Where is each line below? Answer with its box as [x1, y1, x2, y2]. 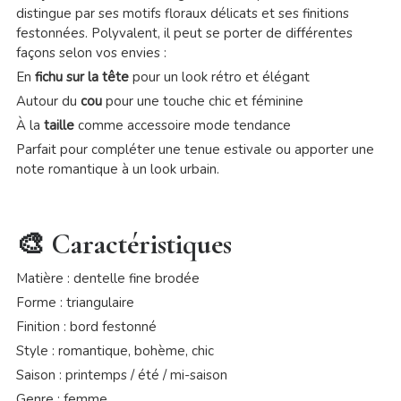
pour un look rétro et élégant [128, 68, 310, 87]
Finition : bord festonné [15, 318, 157, 337]
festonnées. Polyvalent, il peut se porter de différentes [15, 24, 353, 43]
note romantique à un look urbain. [15, 160, 219, 179]
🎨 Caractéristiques [15, 226, 232, 262]
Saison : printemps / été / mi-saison [15, 366, 227, 385]
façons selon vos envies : [15, 44, 166, 63]
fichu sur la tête [34, 68, 129, 87]
